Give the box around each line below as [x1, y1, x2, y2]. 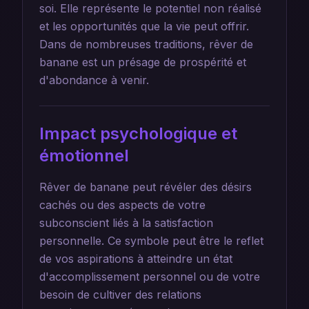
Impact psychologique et [39, 123, 237, 143]
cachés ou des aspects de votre [39, 198, 206, 212]
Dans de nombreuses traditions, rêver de [39, 37, 253, 51]
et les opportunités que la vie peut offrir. [39, 19, 249, 33]
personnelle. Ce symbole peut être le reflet [39, 234, 263, 248]
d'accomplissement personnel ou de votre [39, 270, 260, 283]
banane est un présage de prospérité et [39, 55, 246, 69]
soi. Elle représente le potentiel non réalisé [39, 1, 261, 15]
